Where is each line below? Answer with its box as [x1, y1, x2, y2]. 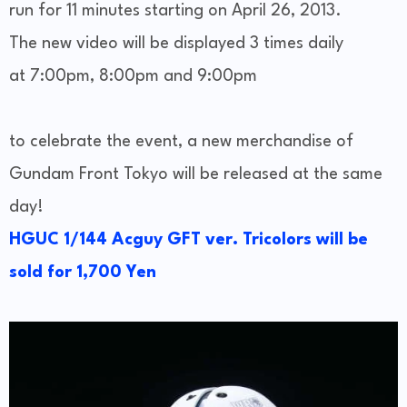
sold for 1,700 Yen [9, 263, 156, 281]
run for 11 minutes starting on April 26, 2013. [9, 2, 342, 19]
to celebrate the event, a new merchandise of [9, 133, 353, 150]
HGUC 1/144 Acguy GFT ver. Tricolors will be [9, 231, 368, 248]
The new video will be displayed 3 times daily [9, 35, 343, 52]
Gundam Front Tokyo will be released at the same [9, 165, 382, 183]
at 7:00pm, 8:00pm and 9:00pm [9, 67, 257, 84]
